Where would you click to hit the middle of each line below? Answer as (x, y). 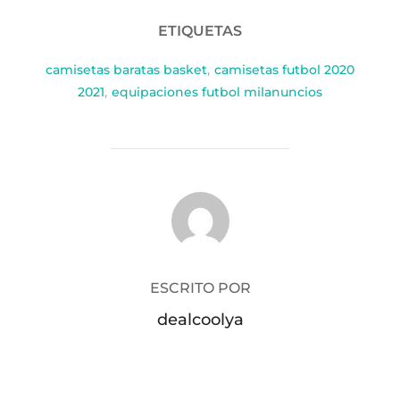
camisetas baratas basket (126, 70)
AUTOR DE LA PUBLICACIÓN (200, 202)
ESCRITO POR (200, 288)
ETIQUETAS (200, 31)
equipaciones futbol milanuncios (217, 92)
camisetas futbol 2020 (284, 70)
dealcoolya (200, 320)
